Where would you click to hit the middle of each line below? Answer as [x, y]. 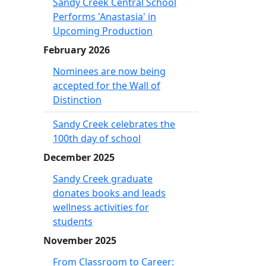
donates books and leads [109, 193]
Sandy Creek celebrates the [114, 124]
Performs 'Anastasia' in [104, 17]
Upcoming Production [103, 31]
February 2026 [77, 50]
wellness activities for [101, 207]
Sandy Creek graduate [103, 179]
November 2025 [80, 240]
